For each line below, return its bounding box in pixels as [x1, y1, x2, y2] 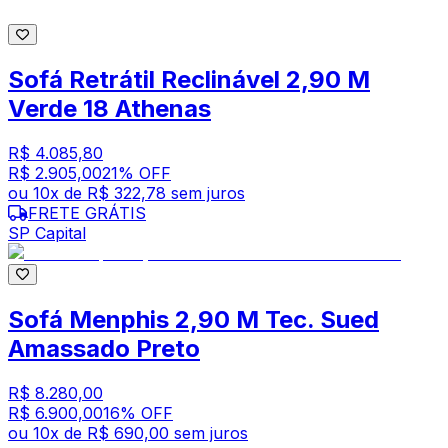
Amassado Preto [8, 334, 200, 364]
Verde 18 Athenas [8, 94, 211, 124]
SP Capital [8, 223, 86, 244]
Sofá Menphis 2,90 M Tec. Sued [8, 305, 379, 335]
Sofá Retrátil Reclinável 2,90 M [8, 65, 370, 95]
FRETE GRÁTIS [28, 203, 146, 224]
